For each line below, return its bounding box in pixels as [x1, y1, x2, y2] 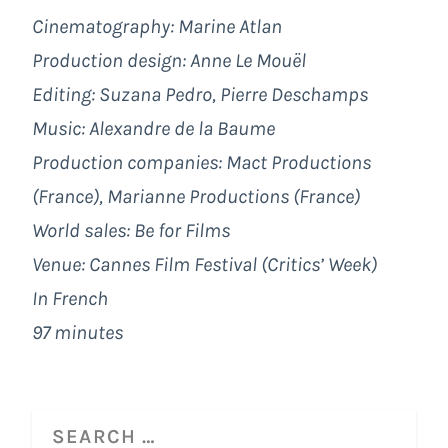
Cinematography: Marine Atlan [32, 15, 282, 39]
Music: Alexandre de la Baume [32, 117, 275, 141]
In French [32, 287, 108, 311]
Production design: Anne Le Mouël [32, 49, 306, 73]
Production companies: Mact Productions [32, 151, 371, 175]
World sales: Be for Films [32, 219, 230, 243]
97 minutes [32, 321, 123, 345]
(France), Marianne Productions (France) [32, 185, 360, 209]
